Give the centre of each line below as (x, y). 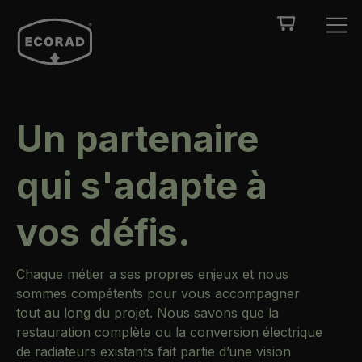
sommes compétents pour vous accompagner (158, 293)
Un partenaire (137, 139)
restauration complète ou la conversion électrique (169, 332)
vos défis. (103, 232)
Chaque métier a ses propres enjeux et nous (152, 274)
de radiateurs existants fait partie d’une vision (154, 351)
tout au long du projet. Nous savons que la (147, 313)
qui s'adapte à (142, 185)
